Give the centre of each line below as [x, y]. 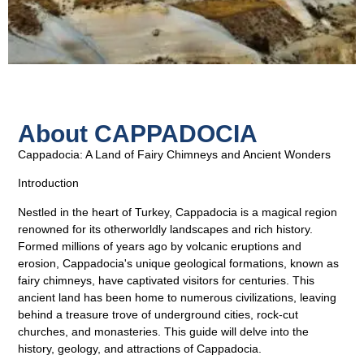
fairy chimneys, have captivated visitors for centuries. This [167, 280]
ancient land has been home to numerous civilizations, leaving [178, 297]
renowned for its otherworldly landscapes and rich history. [166, 229]
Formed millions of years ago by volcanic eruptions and [160, 246]
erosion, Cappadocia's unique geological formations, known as [179, 263]
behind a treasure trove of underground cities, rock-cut [158, 314]
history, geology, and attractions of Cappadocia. [140, 348]
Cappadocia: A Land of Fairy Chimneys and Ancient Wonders [175, 154]
